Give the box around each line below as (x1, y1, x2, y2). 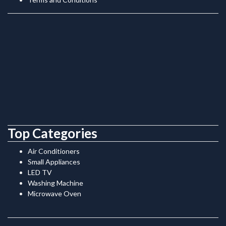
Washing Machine (28, 178, 83, 187)
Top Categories (8, 125, 97, 141)
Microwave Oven (28, 189, 81, 198)
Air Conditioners (28, 146, 80, 155)
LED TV (28, 167, 52, 177)
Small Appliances (28, 157, 80, 166)
